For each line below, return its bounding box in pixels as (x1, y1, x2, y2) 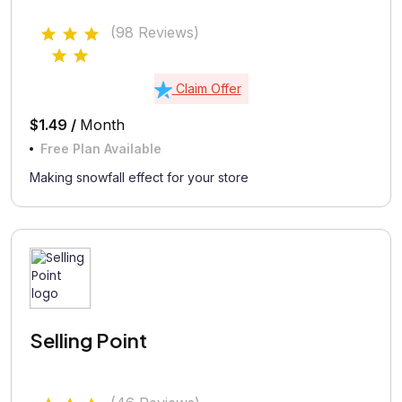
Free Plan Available (40, 141, 162, 156)
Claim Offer (171, 81, 241, 96)
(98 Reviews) (110, 23, 199, 41)
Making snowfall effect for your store (30, 170, 249, 185)
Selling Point (30, 328, 147, 353)
